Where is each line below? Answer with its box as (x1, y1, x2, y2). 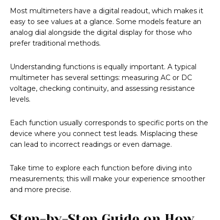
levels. (10, 95, 30, 104)
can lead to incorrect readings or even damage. (10, 140, 172, 149)
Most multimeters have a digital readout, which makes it (10, 6, 203, 16)
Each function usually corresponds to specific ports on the (10, 118, 208, 128)
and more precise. (10, 185, 71, 194)
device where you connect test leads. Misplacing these (10, 129, 198, 138)
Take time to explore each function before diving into (10, 164, 192, 173)
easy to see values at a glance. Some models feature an (10, 17, 201, 27)
